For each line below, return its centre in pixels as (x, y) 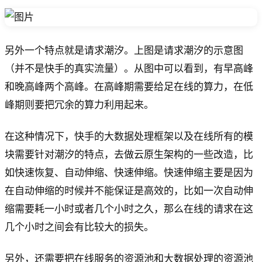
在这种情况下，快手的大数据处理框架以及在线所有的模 (129, 136)
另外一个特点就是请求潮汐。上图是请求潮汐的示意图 (124, 50)
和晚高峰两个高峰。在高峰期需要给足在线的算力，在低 (129, 87)
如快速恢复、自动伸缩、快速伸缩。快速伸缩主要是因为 (129, 173)
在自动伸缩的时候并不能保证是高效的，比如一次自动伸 (129, 191)
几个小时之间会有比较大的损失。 (79, 227)
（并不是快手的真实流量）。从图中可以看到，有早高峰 (129, 68)
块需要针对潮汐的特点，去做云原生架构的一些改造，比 (129, 154)
